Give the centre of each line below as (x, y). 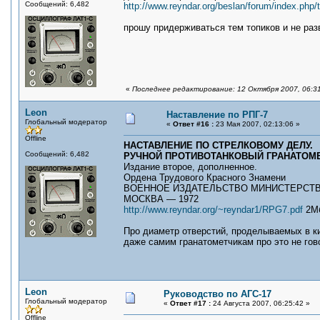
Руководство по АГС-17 (217, 294)
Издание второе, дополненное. (190, 167)
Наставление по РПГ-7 (217, 115)
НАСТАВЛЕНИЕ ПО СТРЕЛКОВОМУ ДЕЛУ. (218, 145)
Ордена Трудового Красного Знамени (205, 177)
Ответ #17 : (190, 303)
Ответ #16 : (193, 124)
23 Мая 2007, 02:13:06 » (257, 124)
